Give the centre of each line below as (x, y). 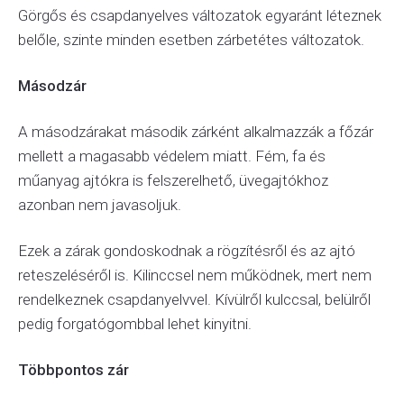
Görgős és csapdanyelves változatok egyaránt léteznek (200, 15)
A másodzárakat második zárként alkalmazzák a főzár (196, 132)
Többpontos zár (73, 370)
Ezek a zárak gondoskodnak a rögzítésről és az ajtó (187, 251)
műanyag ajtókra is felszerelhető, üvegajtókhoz (173, 180)
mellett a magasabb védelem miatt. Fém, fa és (172, 156)
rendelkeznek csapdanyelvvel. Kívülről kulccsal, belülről (194, 299)
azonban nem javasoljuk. (100, 205)
